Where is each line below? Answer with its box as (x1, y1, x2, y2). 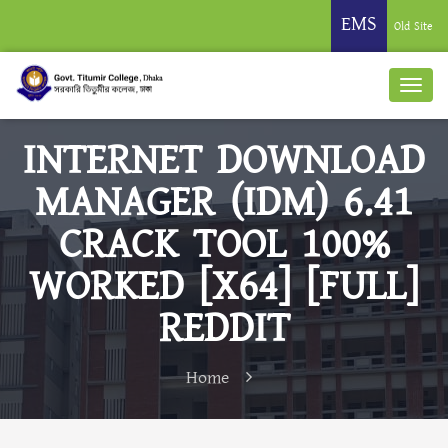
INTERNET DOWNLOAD (23, 131, 425, 190)
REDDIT (158, 299, 290, 358)
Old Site (394, 18, 433, 35)
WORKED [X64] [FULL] (29, 257, 419, 316)
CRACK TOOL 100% (58, 215, 390, 274)
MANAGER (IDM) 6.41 (35, 173, 413, 232)
